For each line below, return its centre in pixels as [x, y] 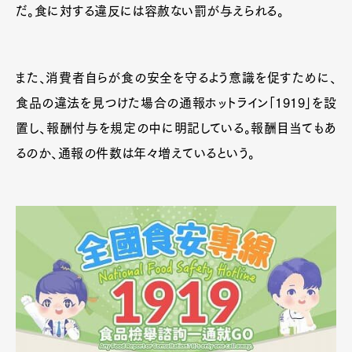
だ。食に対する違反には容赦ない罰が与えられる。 [150, 11]
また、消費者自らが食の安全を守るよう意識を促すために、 [176, 78]
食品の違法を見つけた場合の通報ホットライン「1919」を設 [176, 103]
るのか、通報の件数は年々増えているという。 [136, 153]
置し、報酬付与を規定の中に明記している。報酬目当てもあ [176, 128]
